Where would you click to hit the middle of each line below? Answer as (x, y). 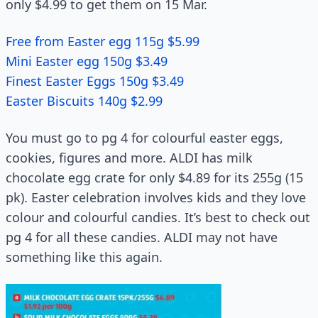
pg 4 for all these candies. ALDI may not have (142, 237)
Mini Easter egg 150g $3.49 (87, 61)
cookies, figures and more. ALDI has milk (129, 158)
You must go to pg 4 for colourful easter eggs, (144, 138)
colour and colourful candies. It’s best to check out (158, 217)
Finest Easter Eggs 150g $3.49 (95, 81)
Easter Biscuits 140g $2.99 (84, 101)
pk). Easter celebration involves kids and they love (156, 197)
